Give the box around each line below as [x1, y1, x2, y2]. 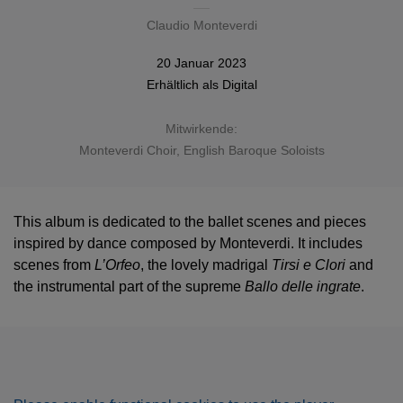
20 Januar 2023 [157, 56, 246, 70]
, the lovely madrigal [140, 257, 272, 273]
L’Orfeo [94, 257, 140, 273]
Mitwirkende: [166, 121, 237, 136]
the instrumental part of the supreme [13, 279, 245, 294]
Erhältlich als [146, 77, 222, 92]
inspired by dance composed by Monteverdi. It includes [13, 236, 363, 251]
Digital [221, 77, 257, 92]
